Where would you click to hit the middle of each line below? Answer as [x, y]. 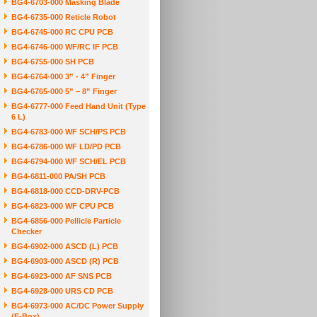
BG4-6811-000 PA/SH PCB [58, 176]
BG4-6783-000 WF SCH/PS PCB [69, 132]
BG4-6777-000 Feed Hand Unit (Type [79, 106]
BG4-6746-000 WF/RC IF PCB [65, 47]
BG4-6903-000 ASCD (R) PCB [65, 261]
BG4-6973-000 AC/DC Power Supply [77, 306]
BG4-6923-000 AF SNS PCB [62, 276]
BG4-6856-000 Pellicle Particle [66, 221]
